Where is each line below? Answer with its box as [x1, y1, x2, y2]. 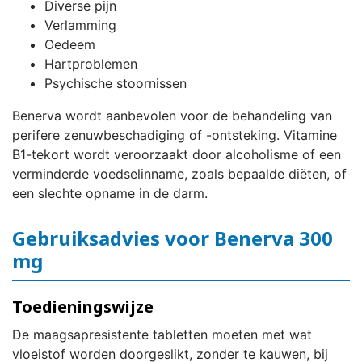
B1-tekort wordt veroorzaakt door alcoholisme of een [12, 146, 341, 163]
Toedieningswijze [12, 296, 154, 318]
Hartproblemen [44, 56, 137, 73]
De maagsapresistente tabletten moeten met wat [12, 326, 312, 343]
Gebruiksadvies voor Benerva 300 [12, 225, 333, 252]
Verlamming [44, 17, 116, 34]
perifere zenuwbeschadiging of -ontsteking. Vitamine [12, 127, 337, 144]
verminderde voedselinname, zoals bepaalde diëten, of [12, 166, 347, 183]
